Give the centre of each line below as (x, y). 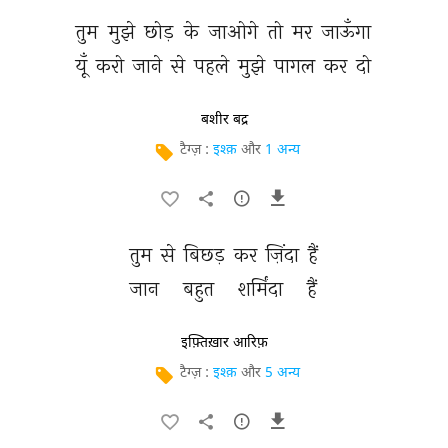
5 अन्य (282, 373)
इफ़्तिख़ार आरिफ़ (224, 343)
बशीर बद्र (224, 120)
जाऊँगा (348, 31)
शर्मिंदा (263, 288)
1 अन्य (282, 150)
